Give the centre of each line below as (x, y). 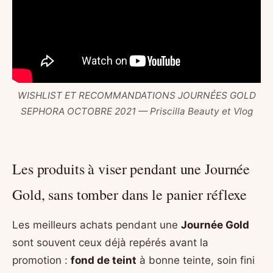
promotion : (41, 260)
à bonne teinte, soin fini (196, 260)
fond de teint (104, 260)
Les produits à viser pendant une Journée (131, 169)
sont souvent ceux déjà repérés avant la (110, 242)
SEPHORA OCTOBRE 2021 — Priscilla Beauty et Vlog (136, 112)
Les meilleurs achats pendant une (97, 225)
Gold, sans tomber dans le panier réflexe (130, 195)
